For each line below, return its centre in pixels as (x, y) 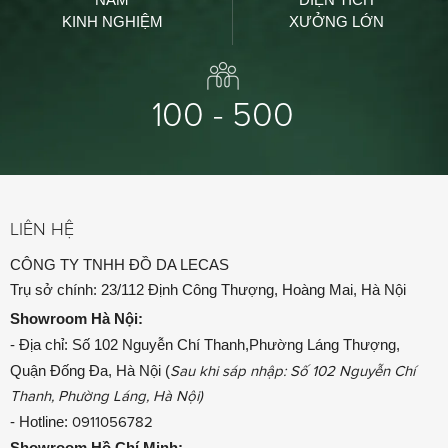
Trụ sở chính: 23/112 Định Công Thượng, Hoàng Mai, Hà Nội (208, 289)
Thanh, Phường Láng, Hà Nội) (106, 395)
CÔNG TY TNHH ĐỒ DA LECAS (119, 264)
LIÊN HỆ (42, 228)
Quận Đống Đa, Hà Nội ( (90, 370)
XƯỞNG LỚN (336, 21)
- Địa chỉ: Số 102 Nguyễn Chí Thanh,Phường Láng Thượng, (205, 344)
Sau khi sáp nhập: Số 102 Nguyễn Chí (292, 370)
